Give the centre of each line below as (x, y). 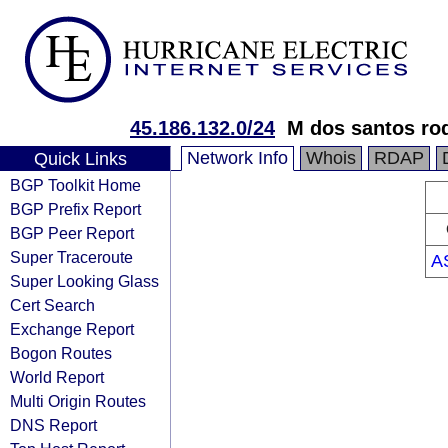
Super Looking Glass (84, 281)
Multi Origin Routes (78, 401)
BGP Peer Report (72, 233)
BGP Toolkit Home (75, 185)
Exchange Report (72, 329)
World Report (57, 377)
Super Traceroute (71, 257)
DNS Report (53, 425)
